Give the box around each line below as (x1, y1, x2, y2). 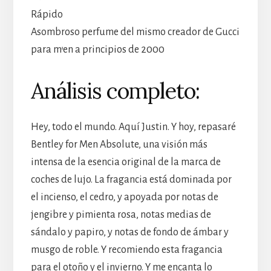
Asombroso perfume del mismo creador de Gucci (30, 26, 240, 38)
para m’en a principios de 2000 (30, 44, 165, 55)
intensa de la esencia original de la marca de (30, 156, 221, 168)
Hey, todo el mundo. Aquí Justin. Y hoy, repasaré (30, 121, 236, 132)
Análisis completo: (30, 76, 200, 105)
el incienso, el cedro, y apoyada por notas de (30, 191, 218, 203)
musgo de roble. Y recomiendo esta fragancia (30, 244, 223, 255)
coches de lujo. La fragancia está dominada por (30, 174, 232, 185)
